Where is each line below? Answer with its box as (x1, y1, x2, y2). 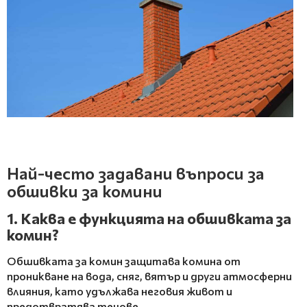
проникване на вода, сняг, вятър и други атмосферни (7, 269, 292, 282)
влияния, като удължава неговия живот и (7, 284, 232, 297)
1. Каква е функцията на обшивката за (7, 208, 291, 228)
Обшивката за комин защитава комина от (7, 254, 241, 267)
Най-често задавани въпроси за (7, 162, 265, 183)
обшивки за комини (7, 180, 162, 201)
